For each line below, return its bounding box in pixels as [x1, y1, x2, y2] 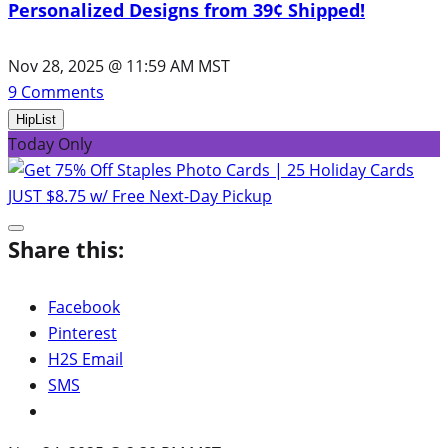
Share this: [8, 233, 124, 264]
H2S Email [48, 347, 123, 370]
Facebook [48, 295, 120, 318]
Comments [17, 80, 104, 103]
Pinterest [48, 321, 117, 344]
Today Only [8, 132, 92, 155]
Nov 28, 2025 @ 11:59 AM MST [8, 54, 230, 77]
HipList [16, 111, 56, 127]
